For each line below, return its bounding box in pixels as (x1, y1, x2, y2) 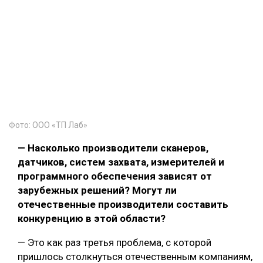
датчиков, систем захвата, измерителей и (18, 156, 224, 168)
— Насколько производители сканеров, (18, 142, 208, 154)
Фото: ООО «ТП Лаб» (9, 120, 87, 130)
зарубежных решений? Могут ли (18, 184, 177, 197)
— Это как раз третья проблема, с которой (18, 237, 211, 249)
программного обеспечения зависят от (18, 170, 212, 183)
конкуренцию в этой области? (18, 213, 166, 225)
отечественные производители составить (18, 198, 228, 211)
